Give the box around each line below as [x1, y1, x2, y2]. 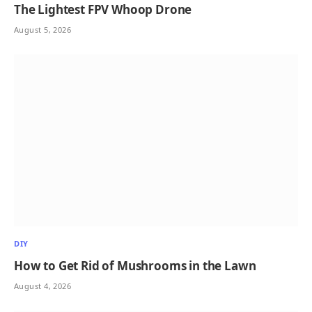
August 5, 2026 [14, 24, 72, 35]
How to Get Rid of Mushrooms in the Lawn [14, 258, 256, 274]
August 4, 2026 [14, 281, 72, 292]
